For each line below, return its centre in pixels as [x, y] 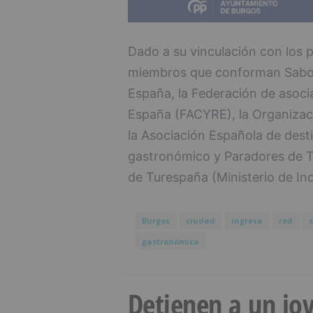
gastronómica [170, 242]
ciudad [200, 221]
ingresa [247, 221]
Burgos [155, 221]
